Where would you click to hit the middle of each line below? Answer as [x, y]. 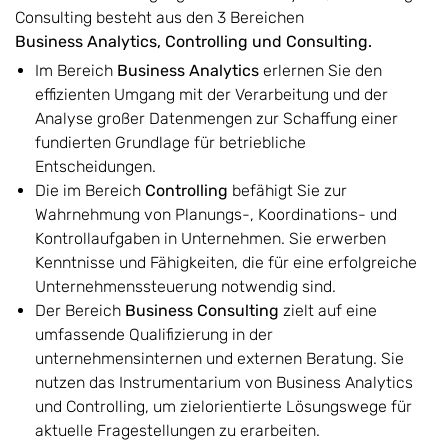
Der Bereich [80, 310]
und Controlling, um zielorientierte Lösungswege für [223, 406]
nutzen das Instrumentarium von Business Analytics [224, 382]
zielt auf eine [328, 310]
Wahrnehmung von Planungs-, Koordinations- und [216, 214]
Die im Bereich [90, 190]
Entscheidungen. [97, 166]
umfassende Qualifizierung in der [154, 334]
